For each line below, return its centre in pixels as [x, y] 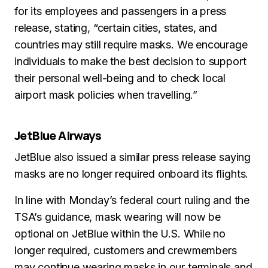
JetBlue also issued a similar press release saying [133, 157]
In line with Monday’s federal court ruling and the [132, 200]
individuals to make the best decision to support [130, 61]
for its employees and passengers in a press [121, 11]
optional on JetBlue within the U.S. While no [120, 234]
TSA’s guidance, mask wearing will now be [118, 217]
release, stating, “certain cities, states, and [116, 28]
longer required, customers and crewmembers [126, 250]
